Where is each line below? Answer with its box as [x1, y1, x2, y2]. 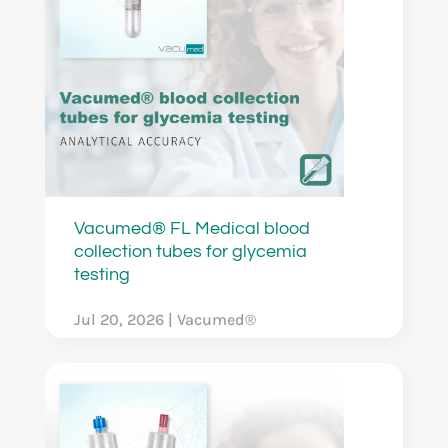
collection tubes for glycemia [73, 241, 307, 261]
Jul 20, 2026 [73, 309, 164, 329]
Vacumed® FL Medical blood [73, 218, 310, 238]
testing [73, 264, 130, 284]
